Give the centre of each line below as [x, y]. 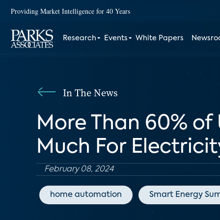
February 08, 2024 [79, 169]
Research [80, 38]
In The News [90, 93]
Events [116, 38]
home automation [86, 195]
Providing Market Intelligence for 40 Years [70, 11]
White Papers [160, 38]
